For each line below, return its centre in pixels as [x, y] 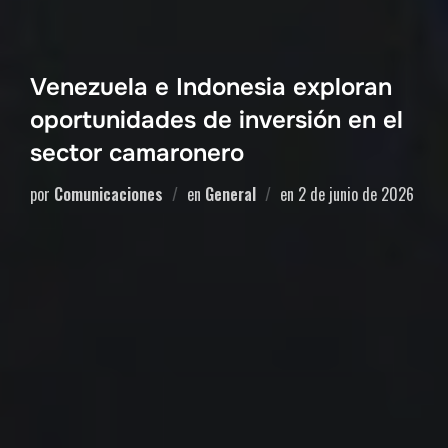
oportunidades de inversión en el [216, 119]
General [230, 193]
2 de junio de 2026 [356, 193]
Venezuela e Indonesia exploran [211, 86]
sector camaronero [137, 152]
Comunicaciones [108, 193]
